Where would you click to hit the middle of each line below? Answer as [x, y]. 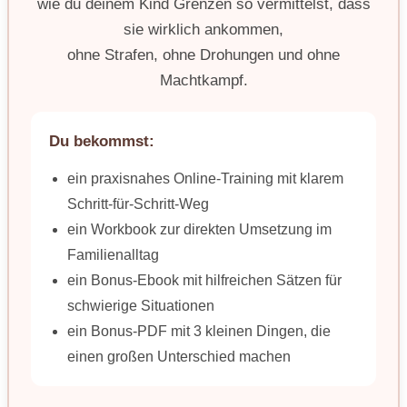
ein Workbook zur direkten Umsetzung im [199, 229]
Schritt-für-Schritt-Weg [138, 203]
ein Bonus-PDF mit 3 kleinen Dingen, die [199, 331]
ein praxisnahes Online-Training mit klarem [205, 178]
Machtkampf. [203, 80]
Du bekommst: [102, 141]
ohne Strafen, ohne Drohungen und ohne [203, 55]
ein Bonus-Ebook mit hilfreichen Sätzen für [204, 280]
